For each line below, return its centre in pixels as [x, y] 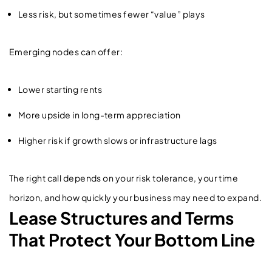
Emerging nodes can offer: [66, 51]
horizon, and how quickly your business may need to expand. [136, 197]
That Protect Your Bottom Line [132, 239]
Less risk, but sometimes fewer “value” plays [113, 14]
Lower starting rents [62, 89]
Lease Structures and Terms [121, 217]
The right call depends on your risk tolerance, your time [124, 178]
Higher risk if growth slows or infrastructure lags [119, 140]
